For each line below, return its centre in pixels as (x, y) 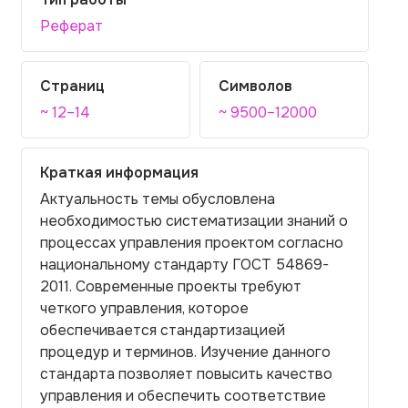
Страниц (72, 86)
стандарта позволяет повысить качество (186, 374)
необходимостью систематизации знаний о (194, 221)
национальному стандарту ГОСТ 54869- (184, 265)
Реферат (71, 26)
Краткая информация (119, 173)
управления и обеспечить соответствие (183, 396)
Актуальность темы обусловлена (158, 199)
